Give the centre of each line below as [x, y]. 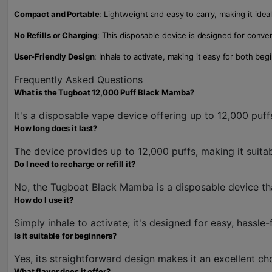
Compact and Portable [57, 14]
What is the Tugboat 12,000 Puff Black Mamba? [104, 92]
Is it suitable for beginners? [66, 236]
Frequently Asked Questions [78, 80]
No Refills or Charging [56, 35]
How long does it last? [56, 128]
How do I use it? [44, 200]
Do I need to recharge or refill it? [75, 164]
